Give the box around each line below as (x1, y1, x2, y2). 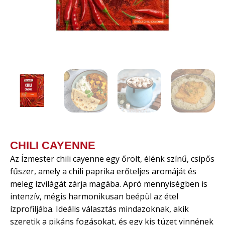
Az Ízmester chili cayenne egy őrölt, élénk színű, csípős (10, 153, 214, 165)
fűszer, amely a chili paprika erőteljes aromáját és (10, 166, 196, 177)
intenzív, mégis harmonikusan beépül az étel (10, 191, 178, 202)
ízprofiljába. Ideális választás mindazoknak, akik (10, 203, 189, 215)
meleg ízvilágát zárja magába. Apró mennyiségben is (10, 178, 207, 190)
